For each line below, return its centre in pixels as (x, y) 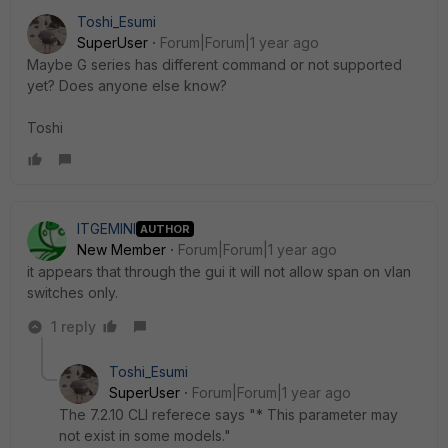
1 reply (73, 326)
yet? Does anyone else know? (127, 85)
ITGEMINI (106, 228)
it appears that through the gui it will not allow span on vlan (219, 271)
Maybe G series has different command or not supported (214, 64)
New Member (121, 249)
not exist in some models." (147, 435)
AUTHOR (165, 228)
